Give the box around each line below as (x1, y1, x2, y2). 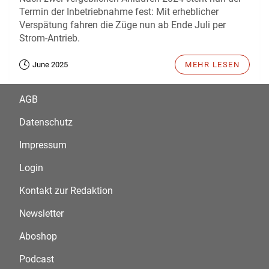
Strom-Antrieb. (19, 32, 82, 44)
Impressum (19, 139, 67, 151)
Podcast (19, 253, 54, 265)
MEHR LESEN (185, 59, 240, 69)
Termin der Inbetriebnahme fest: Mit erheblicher (19, 5, 219, 17)
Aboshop (19, 230, 57, 242)
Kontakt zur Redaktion (19, 184, 113, 196)
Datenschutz (19, 116, 73, 128)
